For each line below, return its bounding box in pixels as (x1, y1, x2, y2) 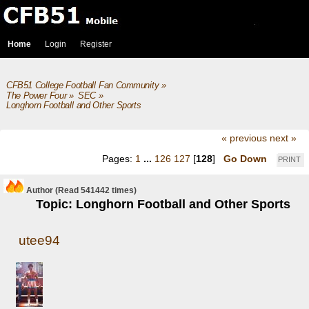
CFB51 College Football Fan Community (6, 80, 159, 91)
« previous (221, 132, 267, 144)
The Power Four (6, 90, 67, 101)
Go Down (223, 152, 267, 164)
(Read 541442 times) (53, 186, 137, 196)
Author (26, 186, 53, 196)
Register (80, 39, 112, 49)
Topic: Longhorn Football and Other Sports (36, 197, 291, 212)
